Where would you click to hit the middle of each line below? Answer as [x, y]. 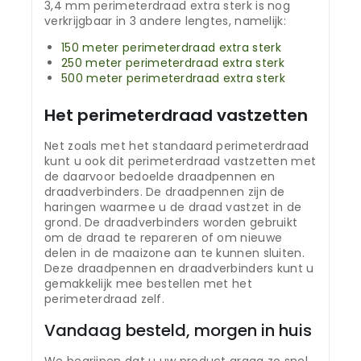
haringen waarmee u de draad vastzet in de [173, 207]
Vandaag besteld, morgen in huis [178, 331]
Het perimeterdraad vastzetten [176, 116]
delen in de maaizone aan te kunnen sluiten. [174, 253]
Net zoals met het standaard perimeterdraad [177, 146]
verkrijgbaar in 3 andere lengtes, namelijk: [165, 21]
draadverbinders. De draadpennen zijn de [165, 192]
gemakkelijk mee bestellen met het [148, 284]
